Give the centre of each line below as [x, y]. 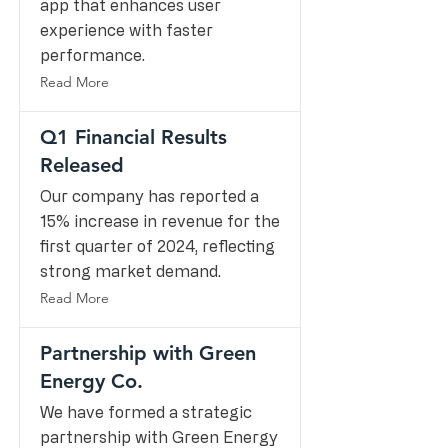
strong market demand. [130, 271]
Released [82, 165]
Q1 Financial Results [133, 137]
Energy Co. [91, 381]
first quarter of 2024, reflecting [157, 246]
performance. [92, 55]
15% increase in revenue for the [160, 221]
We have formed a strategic [146, 412]
